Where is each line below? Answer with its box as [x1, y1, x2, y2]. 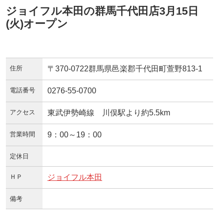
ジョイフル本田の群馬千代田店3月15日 [6, 4, 198, 17]
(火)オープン [6, 17, 68, 30]
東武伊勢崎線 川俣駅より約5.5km [47, 108, 170, 117]
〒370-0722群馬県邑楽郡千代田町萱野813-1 [47, 64, 202, 73]
